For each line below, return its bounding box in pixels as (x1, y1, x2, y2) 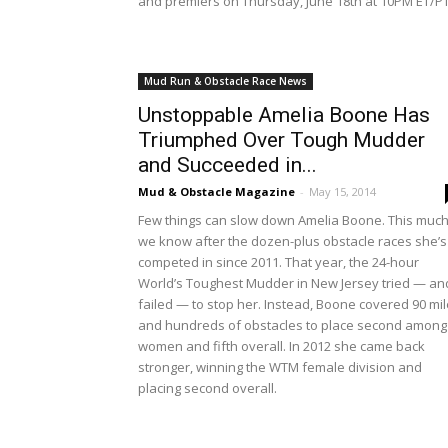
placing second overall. (138, 379, 277, 397)
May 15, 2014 (309, 184, 376, 199)
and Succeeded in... (138, 153, 317, 177)
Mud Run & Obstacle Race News (144, 74, 307, 88)
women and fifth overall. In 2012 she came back (138, 337, 425, 355)
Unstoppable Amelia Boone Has (138, 103, 430, 127)
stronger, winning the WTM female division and (138, 358, 422, 376)
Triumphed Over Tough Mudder (138, 128, 425, 152)
